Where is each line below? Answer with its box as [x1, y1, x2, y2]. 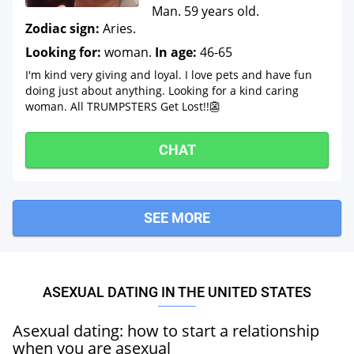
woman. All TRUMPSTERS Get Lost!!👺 [25, 99, 220, 114]
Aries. [100, 20, 136, 37]
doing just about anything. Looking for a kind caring [25, 83, 299, 98]
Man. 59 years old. [152, 2, 259, 20]
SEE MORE [144, 209, 210, 226]
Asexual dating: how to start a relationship [13, 320, 319, 341]
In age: [155, 43, 197, 61]
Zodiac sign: [25, 20, 100, 37]
